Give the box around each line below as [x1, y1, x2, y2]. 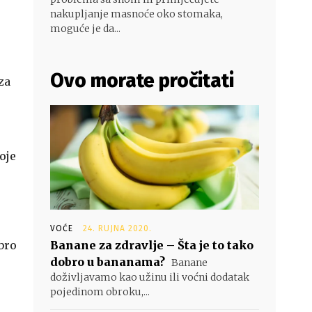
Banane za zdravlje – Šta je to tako [50, 238, 253, 252]
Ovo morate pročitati [50, 69, 234, 92]
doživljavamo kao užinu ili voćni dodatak [50, 271, 249, 283]
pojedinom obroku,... [50, 286, 150, 298]
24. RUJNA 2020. [83, 224, 152, 233]
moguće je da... [50, 22, 120, 35]
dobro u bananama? [50, 255, 165, 269]
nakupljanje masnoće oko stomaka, [50, 8, 223, 20]
